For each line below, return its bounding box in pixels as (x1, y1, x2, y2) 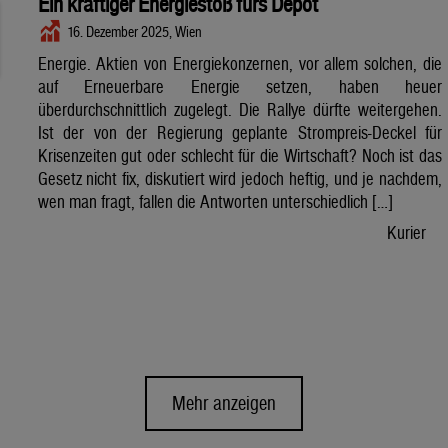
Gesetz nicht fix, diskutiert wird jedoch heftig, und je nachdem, (37, 168, 442, 190)
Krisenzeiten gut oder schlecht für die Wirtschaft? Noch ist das (37, 145, 442, 167)
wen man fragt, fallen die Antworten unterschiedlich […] (37, 191, 393, 213)
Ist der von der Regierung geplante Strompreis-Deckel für (37, 122, 442, 144)
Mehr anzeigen (172, 392, 276, 415)
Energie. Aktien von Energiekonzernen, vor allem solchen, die (37, 53, 442, 75)
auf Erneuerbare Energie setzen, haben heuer (37, 76, 442, 98)
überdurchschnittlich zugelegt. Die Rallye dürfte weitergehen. (37, 99, 442, 121)
